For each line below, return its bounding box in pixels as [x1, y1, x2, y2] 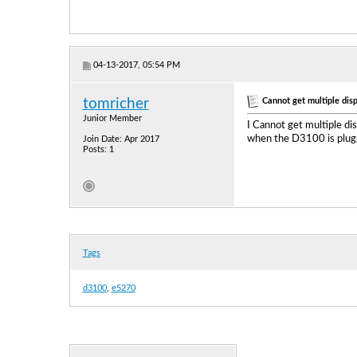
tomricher [82, 96, 149, 112]
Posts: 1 [82, 145, 114, 154]
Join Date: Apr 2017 [82, 135, 159, 143]
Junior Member [82, 114, 142, 123]
